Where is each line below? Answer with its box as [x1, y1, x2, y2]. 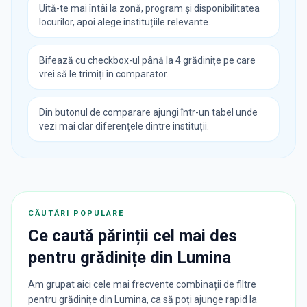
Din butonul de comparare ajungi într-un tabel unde [39, 106, 258, 118]
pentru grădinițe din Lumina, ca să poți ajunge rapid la [28, 293, 257, 305]
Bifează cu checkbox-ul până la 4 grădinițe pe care [39, 54, 256, 66]
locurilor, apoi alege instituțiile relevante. [39, 16, 210, 27]
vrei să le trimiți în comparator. [39, 68, 169, 79]
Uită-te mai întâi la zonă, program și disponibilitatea [39, 2, 260, 14]
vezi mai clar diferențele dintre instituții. [39, 120, 209, 132]
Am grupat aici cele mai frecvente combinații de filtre [28, 278, 256, 290]
